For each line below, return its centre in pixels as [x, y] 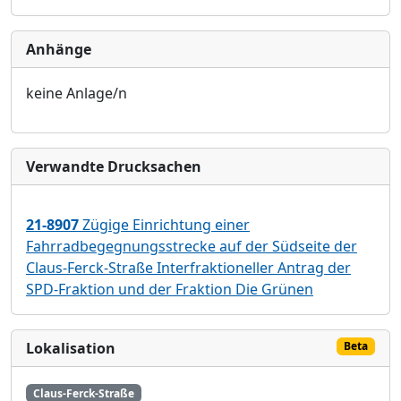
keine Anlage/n [77, 93]
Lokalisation [71, 348]
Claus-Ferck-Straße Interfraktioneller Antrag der [188, 267]
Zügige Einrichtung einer [164, 224]
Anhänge [59, 49]
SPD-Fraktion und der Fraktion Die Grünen [170, 289]
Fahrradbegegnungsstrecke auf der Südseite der [192, 246]
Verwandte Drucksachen [114, 166]
